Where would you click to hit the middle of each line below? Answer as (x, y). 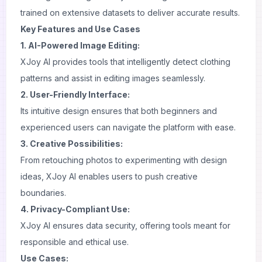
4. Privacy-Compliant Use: (75, 209)
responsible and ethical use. (75, 242)
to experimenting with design (170, 160)
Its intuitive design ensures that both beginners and (119, 111)
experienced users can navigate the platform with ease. (128, 127)
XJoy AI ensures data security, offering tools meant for (125, 225)
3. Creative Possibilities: (72, 144)
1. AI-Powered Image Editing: (80, 45)
